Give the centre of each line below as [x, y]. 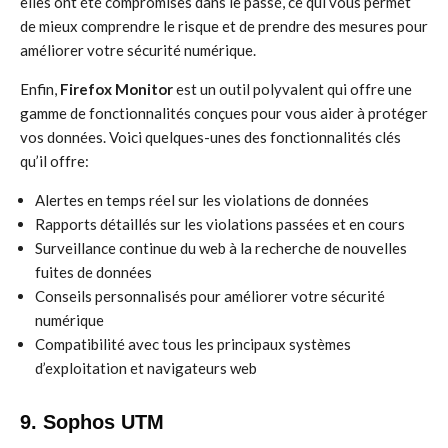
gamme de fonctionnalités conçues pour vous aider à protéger [224, 113]
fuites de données [93, 272]
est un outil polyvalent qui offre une [292, 89]
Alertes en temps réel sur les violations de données [202, 200]
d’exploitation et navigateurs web [146, 368]
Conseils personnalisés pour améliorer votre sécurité [210, 296]
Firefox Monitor [116, 89]
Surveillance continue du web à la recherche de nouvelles [221, 248]
